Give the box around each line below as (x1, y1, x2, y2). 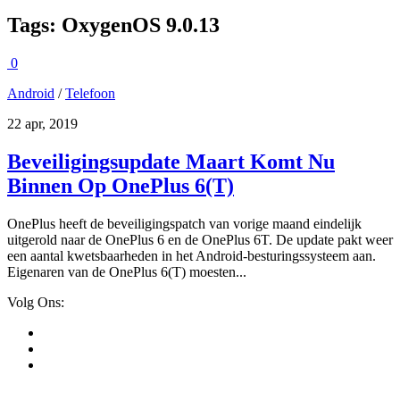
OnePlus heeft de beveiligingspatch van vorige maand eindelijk (7, 215, 362, 231)
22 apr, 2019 (7, 115, 78, 131)
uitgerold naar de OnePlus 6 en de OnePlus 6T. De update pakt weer (7, 231, 393, 247)
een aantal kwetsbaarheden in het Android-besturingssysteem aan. (7, 247, 376, 263)
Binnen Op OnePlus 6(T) (7, 173, 234, 197)
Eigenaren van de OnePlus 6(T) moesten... (7, 263, 246, 279)
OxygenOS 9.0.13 (62, 12, 220, 37)
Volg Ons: (7, 294, 64, 310)
